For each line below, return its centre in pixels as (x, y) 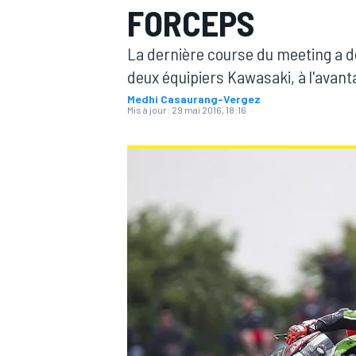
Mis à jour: (149, 110)
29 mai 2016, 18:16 (209, 110)
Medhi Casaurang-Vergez (194, 99)
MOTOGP (146, 124)
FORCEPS (191, 23)
